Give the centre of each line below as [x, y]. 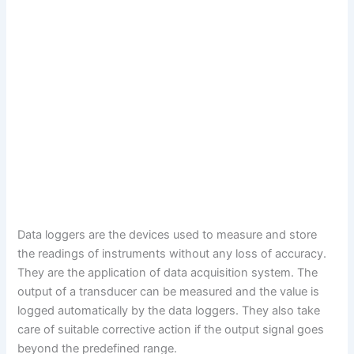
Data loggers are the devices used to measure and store [168, 234]
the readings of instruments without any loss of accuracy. [172, 253]
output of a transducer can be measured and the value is [169, 291]
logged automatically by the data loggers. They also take [169, 310]
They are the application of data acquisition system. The [168, 272]
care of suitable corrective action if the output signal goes [171, 329]
